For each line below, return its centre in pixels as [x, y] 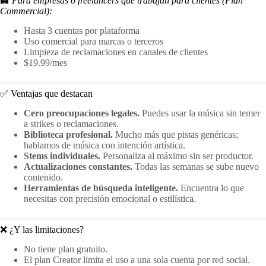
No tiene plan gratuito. [66, 249]
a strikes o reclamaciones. [71, 124]
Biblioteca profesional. [68, 135]
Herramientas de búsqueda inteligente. [101, 188]
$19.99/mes [45, 63]
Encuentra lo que [211, 188]
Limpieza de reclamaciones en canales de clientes [116, 52]
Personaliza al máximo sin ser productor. [177, 156]
